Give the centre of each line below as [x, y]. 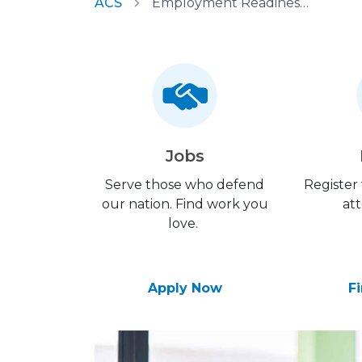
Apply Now [185, 288]
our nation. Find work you [185, 204]
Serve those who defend [185, 185]
